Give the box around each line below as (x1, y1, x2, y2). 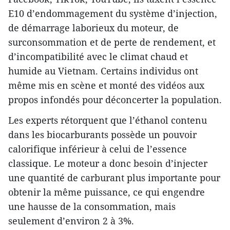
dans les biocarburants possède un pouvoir (8, 128, 197, 141)
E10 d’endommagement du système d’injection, (8, 7, 217, 20)
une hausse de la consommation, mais (8, 200, 176, 213)
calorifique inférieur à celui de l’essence (8, 143, 187, 156)
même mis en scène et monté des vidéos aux (8, 79, 204, 92)
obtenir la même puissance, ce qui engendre (8, 186, 205, 199)
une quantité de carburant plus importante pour (8, 171, 220, 184)
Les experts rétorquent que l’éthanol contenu (8, 114, 207, 127)
